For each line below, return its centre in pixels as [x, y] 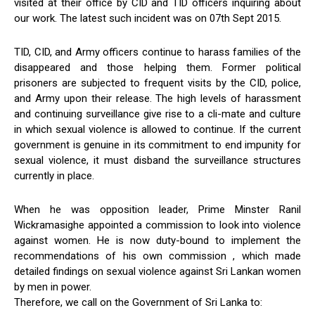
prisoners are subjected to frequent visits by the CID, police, [157, 83]
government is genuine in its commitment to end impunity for [157, 144]
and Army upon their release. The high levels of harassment [157, 98]
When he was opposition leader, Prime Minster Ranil [157, 209]
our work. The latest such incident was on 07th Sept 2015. [148, 18]
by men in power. [53, 287]
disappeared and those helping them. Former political [157, 67]
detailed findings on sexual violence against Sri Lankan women [157, 271]
